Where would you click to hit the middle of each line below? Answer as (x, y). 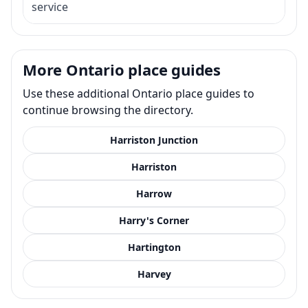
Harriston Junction (154, 140)
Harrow (154, 193)
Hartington (154, 247)
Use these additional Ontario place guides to (139, 93)
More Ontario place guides (122, 69)
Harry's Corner (154, 220)
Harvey (154, 274)
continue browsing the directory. (108, 110)
